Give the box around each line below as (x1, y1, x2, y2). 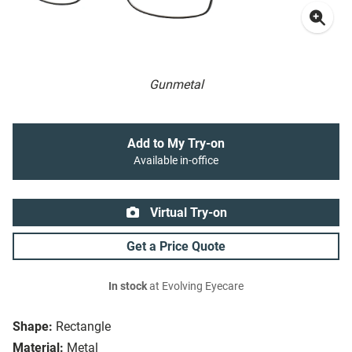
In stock (108, 280, 147, 294)
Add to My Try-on (127, 136, 225, 152)
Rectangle (56, 319, 111, 335)
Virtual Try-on (147, 205, 227, 221)
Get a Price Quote (126, 239, 225, 255)
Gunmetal (148, 77, 203, 93)
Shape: (13, 319, 53, 335)
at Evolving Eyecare (147, 280, 244, 294)
